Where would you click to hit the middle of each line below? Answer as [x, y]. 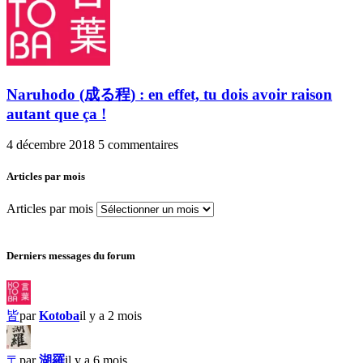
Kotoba [59, 315]
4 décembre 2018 [52, 145]
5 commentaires [138, 145]
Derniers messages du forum [71, 255]
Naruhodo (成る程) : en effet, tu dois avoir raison [169, 94]
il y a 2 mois [111, 315]
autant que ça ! [56, 113]
